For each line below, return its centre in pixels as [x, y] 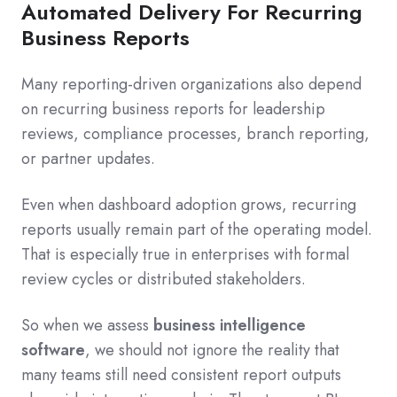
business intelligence [230, 326]
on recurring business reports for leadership [173, 109]
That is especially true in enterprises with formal [185, 255]
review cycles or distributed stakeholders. [163, 280]
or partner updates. [88, 159]
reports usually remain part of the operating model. [197, 230]
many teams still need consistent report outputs [181, 375]
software [53, 350]
